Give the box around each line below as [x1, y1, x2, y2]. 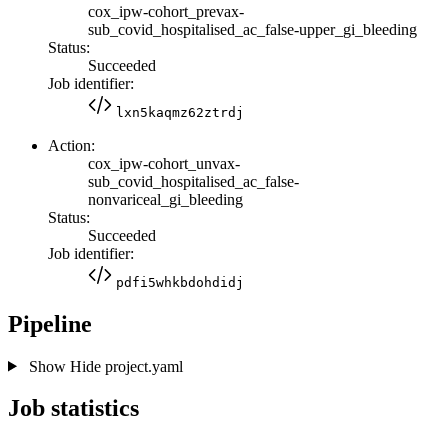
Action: [48, 136, 95, 154]
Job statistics [8, 395, 139, 422]
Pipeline [8, 310, 92, 337]
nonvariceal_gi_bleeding [88, 190, 243, 208]
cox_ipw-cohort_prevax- [88, 2, 244, 20]
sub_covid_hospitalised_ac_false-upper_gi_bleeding [88, 20, 417, 38]
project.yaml [100, 357, 183, 375]
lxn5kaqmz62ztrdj [116, 104, 244, 120]
